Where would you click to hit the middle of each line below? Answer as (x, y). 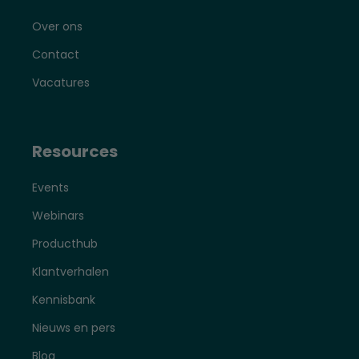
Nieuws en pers (74, 328)
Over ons (57, 27)
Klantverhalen (71, 272)
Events (50, 188)
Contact (56, 55)
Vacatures (61, 83)
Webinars (58, 216)
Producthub (65, 244)
